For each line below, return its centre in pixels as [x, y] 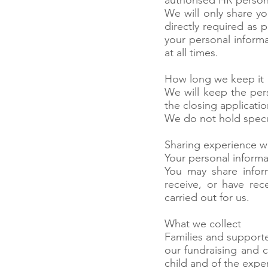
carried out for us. [207, 197]
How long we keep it [214, 79]
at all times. [191, 53]
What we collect [203, 224]
